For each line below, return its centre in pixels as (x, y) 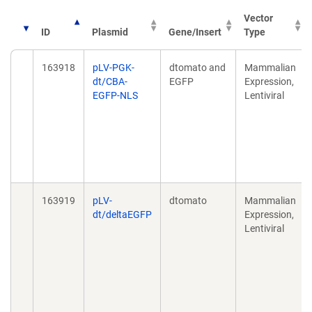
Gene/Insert (195, 32)
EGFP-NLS (115, 95)
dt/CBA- (110, 81)
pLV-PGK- (114, 68)
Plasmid (110, 32)
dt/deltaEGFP (122, 214)
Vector (258, 18)
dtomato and (197, 68)
